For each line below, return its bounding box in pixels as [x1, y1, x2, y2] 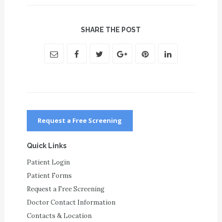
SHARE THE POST [81, 26, 141, 34]
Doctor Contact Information [26, 198, 115, 207]
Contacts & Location [26, 212, 92, 220]
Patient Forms [26, 171, 72, 180]
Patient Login [26, 158, 70, 166]
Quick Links [26, 142, 66, 150]
